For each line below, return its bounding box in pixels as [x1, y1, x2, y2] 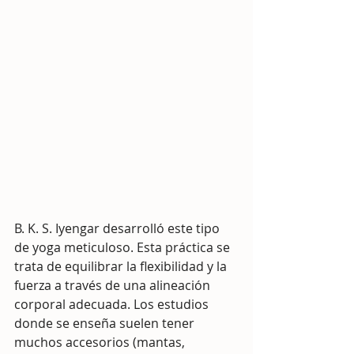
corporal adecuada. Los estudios [14, 296, 212, 313]
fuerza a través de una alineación [14, 277, 213, 294]
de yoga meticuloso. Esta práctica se [14, 239, 233, 256]
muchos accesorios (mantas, [14, 333, 188, 351]
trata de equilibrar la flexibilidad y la [14, 258, 230, 275]
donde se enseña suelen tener [14, 314, 198, 332]
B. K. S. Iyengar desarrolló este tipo [14, 220, 223, 237]
